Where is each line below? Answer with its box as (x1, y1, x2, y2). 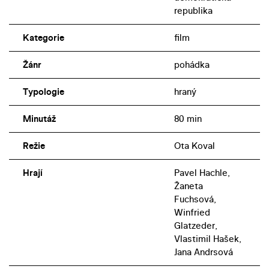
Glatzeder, (174, 219, 217, 232)
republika (174, 4, 213, 17)
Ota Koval (174, 139, 215, 153)
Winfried (174, 206, 210, 219)
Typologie (22, 85, 64, 98)
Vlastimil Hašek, (174, 232, 241, 246)
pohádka (174, 58, 210, 71)
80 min (174, 112, 202, 125)
